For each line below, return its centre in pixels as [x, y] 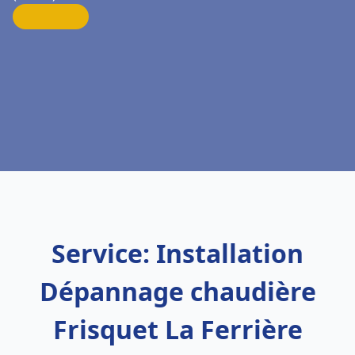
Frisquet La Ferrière [177, 329]
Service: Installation [177, 253]
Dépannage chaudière [177, 291]
